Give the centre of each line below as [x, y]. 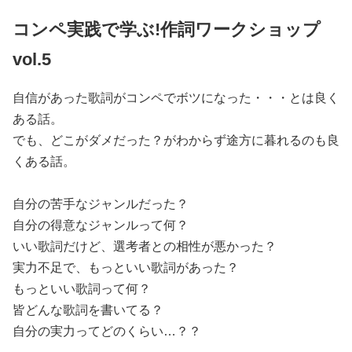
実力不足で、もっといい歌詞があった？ [126, 268]
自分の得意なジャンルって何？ [101, 225]
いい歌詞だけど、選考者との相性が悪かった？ [145, 246]
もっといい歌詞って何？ [82, 289]
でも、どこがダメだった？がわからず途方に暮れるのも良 [176, 140]
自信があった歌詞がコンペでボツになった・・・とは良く [176, 98]
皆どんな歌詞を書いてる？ [88, 310]
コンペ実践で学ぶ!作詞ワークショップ [167, 29]
